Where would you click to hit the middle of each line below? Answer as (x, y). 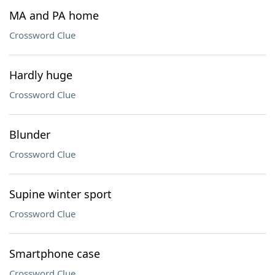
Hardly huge (41, 75)
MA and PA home (54, 15)
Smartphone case (55, 254)
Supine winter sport (60, 194)
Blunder (30, 134)
